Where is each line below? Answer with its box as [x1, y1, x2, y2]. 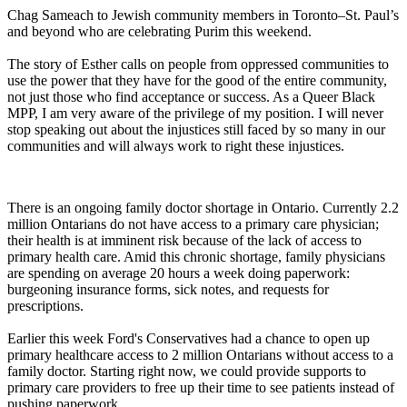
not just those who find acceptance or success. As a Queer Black [7, 88, 375, 104]
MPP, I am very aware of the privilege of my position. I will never [7, 104, 383, 121]
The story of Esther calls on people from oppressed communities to [7, 55, 389, 72]
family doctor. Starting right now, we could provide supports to [7, 362, 366, 379]
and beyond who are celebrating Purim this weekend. [7, 23, 315, 39]
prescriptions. [7, 297, 87, 313]
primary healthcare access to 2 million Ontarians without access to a [7, 346, 393, 362]
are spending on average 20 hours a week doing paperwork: [7, 264, 350, 281]
